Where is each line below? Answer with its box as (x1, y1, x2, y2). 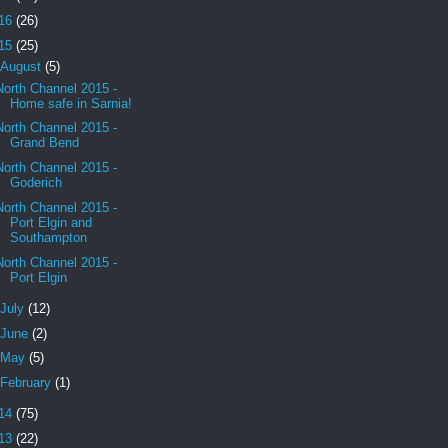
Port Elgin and (10, 214, 93, 230)
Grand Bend (10, 135, 80, 151)
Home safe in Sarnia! (10, 95, 133, 111)
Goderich (10, 175, 63, 191)
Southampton (10, 229, 88, 245)
